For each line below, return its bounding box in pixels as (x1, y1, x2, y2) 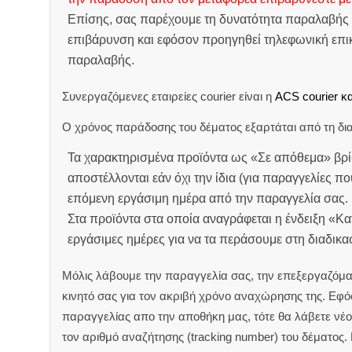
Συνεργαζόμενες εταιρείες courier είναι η (61, 90, 275, 104)
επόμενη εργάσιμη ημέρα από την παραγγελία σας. (67, 191, 348, 205)
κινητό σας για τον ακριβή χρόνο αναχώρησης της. (61, 288, 328, 302)
